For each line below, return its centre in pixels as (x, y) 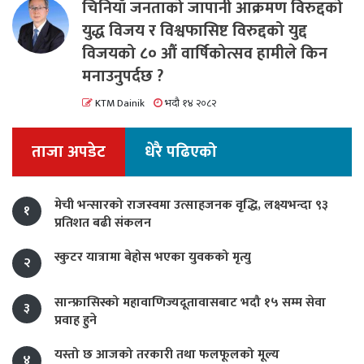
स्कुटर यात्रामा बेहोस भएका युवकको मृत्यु (153, 258)
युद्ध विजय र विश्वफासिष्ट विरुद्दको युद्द (195, 31)
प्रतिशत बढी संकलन (103, 223)
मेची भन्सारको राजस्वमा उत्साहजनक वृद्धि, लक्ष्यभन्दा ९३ (191, 206)
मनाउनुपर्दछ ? (123, 77)
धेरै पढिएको (181, 152)
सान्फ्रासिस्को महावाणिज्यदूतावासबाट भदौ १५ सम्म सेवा (190, 303)
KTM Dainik (119, 104)
